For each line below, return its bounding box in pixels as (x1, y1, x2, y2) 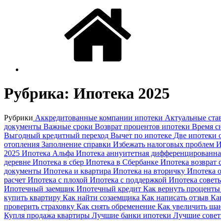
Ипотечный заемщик (4, 184, 76, 193)
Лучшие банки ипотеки (92, 211, 173, 220)
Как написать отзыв (142, 193, 211, 202)
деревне (4, 157, 33, 166)
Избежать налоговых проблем (113, 140, 216, 148)
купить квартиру (4, 193, 63, 202)
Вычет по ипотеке (110, 131, 174, 140)
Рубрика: (4, 84, 74, 103)
